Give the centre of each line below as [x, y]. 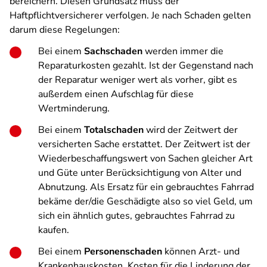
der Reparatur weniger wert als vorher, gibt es [138, 80]
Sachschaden [113, 51]
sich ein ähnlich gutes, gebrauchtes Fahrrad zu [136, 216]
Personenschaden [123, 252]
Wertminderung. [74, 108]
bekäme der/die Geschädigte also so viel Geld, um [145, 201]
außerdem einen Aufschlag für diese [116, 94]
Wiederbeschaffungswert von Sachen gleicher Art [145, 159]
